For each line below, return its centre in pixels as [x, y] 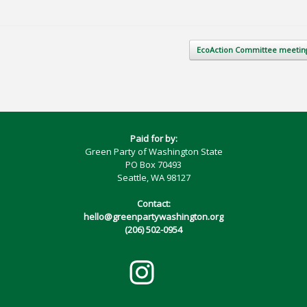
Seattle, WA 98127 [153, 177]
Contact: [153, 204]
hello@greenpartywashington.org [153, 217]
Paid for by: [153, 138]
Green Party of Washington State [153, 151]
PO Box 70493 [153, 164]
